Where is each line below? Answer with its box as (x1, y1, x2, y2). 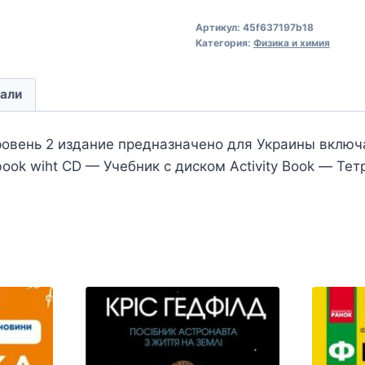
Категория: (195, 36, 253, 49)
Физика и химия (253, 36, 330, 49)
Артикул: (195, 20, 243, 33)
